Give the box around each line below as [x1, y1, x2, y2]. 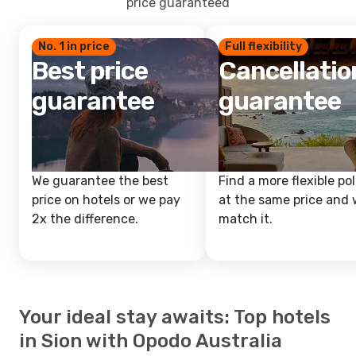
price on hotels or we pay [32, 192, 180, 207]
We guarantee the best [32, 173, 168, 188]
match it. [219, 211, 273, 226]
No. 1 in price [38, 40, 110, 53]
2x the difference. [32, 211, 138, 226]
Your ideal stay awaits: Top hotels [19, 306, 331, 328]
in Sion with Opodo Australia [19, 330, 282, 352]
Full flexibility [225, 40, 302, 53]
